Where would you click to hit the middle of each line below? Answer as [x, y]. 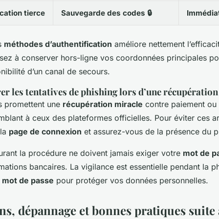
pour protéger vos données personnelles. [131, 180]
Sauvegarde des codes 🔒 [107, 13]
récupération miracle [103, 104]
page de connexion [45, 131]
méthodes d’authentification [58, 44]
